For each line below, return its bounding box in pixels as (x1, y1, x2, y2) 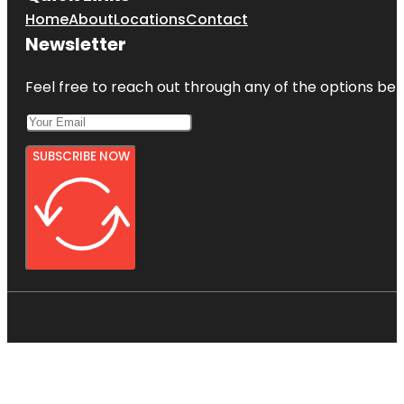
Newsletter (25, 31, 126, 57)
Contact (186, 8, 248, 30)
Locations (114, 8, 186, 30)
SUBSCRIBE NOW (32, 147, 130, 165)
